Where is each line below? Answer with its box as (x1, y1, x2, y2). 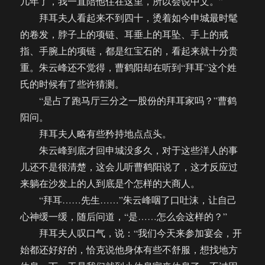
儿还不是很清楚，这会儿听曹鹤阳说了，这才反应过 (20, 160, 238, 173)
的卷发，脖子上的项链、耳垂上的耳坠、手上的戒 (20, 28, 229, 41)
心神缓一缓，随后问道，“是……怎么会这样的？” (20, 210, 228, 223)
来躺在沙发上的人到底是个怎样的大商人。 (20, 177, 201, 190)
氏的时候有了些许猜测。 (20, 77, 125, 91)
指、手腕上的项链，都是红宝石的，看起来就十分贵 (20, 44, 238, 57)
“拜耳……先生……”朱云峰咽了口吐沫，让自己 (20, 193, 237, 206)
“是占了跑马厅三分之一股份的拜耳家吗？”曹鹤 (20, 94, 237, 107)
